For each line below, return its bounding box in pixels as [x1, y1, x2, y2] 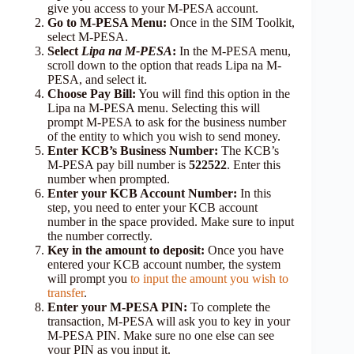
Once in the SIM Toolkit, [167, 15, 295, 29]
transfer [47, 285, 84, 299]
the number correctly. [47, 228, 153, 243]
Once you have [205, 243, 284, 257]
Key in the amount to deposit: [47, 243, 205, 257]
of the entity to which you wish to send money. [47, 129, 281, 143]
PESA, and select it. [47, 72, 147, 86]
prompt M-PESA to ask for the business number [47, 115, 286, 129]
